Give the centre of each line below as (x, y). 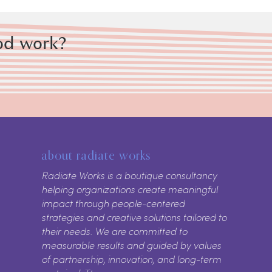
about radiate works (96, 155)
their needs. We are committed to (115, 231)
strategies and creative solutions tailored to (135, 217)
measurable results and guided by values (132, 245)
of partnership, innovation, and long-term (132, 259)
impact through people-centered (114, 203)
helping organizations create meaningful (130, 189)
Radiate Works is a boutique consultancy (130, 175)
